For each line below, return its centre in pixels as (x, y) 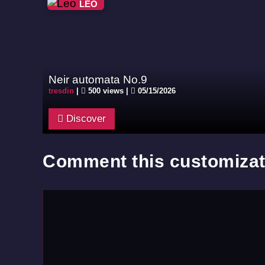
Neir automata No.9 (98, 79)
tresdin (61, 91)
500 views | (108, 91)
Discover (85, 119)
